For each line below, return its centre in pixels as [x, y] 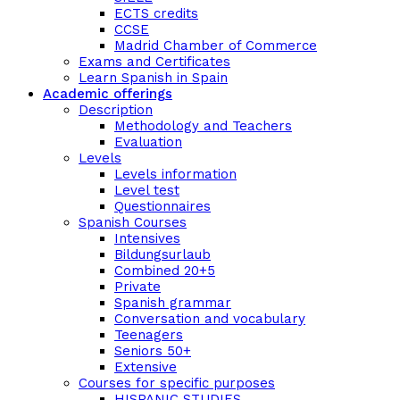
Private [137, 287]
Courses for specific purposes [177, 383]
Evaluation [148, 142]
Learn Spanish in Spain [153, 78]
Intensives [147, 238]
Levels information [175, 174]
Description [116, 110]
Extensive [146, 367]
